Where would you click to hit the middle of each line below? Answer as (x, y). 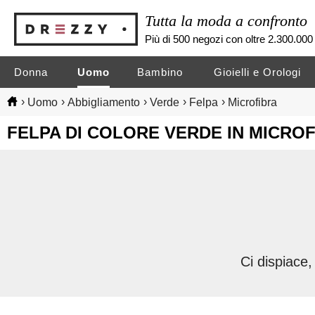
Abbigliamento (104, 102)
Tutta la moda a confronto (226, 20)
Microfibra (252, 102)
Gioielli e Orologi (258, 72)
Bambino (160, 72)
